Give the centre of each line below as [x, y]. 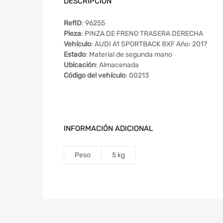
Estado [75, 55]
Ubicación [80, 65]
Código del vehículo [95, 76]
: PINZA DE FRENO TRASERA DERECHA [142, 34]
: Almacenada [117, 65]
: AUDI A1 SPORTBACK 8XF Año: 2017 [149, 44]
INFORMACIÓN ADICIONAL [108, 129]
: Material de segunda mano [129, 55]
